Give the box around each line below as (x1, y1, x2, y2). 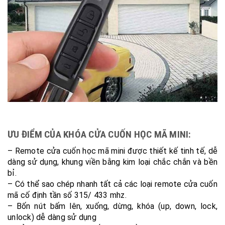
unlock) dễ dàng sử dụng (8, 212, 96, 222)
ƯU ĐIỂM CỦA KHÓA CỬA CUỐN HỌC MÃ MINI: (8, 128, 191, 140)
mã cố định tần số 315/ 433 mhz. (8, 190, 127, 200)
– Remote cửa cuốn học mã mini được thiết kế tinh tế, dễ (8, 146, 217, 156)
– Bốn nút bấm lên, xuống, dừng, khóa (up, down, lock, (8, 201, 217, 211)
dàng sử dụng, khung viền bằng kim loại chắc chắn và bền (8, 157, 217, 167)
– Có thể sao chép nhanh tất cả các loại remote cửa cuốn (8, 179, 217, 189)
